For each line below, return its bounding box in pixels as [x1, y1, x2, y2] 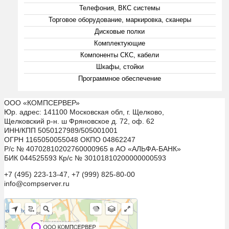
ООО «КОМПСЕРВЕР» [4, 98, 80, 107]
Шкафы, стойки [96, 62, 144, 71]
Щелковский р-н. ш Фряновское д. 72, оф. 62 [4, 117, 154, 125]
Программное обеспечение [78, 74, 162, 82]
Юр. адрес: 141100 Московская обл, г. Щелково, [4, 107, 164, 116]
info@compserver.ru [4, 179, 70, 188]
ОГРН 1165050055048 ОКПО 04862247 [4, 135, 135, 144]
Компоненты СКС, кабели [80, 51, 159, 59]
